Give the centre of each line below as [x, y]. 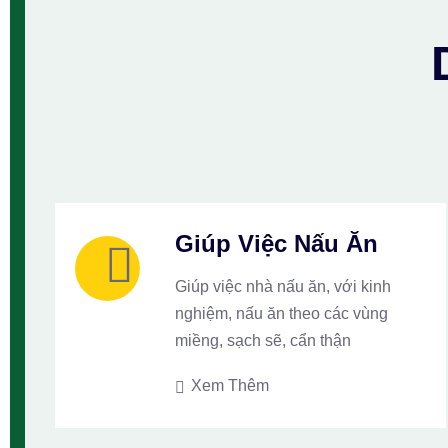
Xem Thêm [228, 385]
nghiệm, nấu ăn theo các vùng [281, 313]
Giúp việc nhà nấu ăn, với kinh [283, 286]
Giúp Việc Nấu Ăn [276, 243]
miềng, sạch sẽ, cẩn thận [263, 340]
